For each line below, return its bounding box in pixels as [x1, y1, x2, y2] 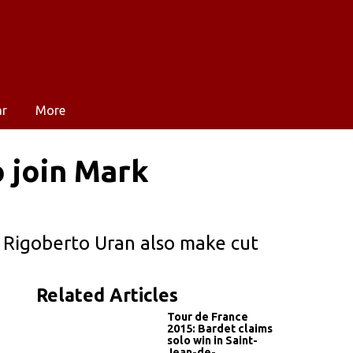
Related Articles [36, 284, 178, 305]
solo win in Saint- [167, 333, 258, 347]
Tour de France [167, 310, 248, 323]
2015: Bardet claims [167, 321, 273, 335]
